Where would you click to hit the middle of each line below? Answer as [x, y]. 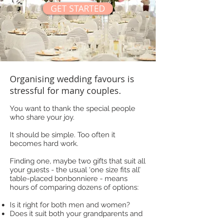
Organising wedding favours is [72, 79]
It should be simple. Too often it [63, 135]
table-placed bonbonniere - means [69, 179]
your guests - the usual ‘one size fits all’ [75, 170]
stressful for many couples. [65, 91]
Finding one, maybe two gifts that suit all [78, 161]
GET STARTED [78, 9]
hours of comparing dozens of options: [74, 188]
